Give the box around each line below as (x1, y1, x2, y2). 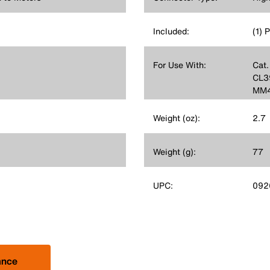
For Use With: (153, 58, 206, 71)
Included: (153, 25, 189, 37)
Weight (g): (153, 145, 196, 158)
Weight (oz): (153, 111, 200, 124)
